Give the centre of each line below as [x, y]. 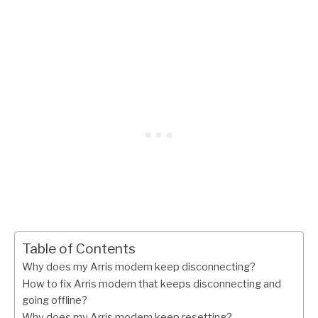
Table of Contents [79, 249]
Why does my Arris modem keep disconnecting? [139, 267]
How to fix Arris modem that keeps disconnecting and [152, 284]
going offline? [55, 301]
